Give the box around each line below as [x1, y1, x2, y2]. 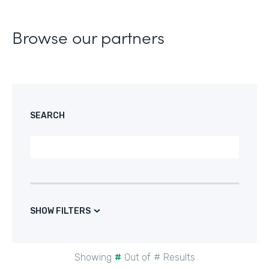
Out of [124, 252, 151, 263]
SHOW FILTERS [30, 206, 91, 216]
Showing [74, 252, 112, 263]
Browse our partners [12, 25, 165, 49]
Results [163, 252, 195, 263]
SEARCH [30, 110, 65, 121]
